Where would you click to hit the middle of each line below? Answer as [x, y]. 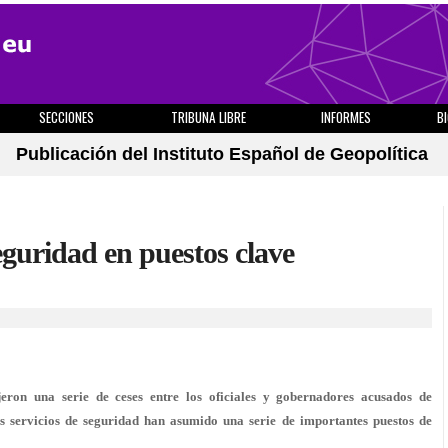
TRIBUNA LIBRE [208, 117]
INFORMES [346, 117]
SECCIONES [66, 117]
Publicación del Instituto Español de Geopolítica [222, 154]
